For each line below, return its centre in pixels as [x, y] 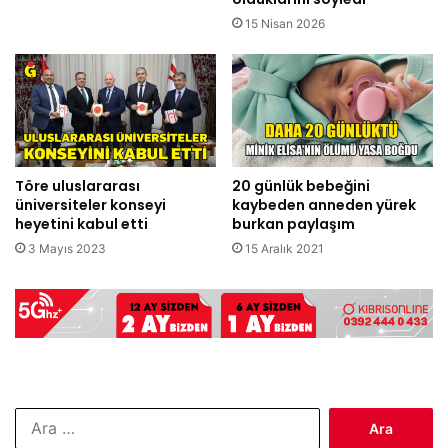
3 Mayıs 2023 [67, 249]
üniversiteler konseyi [90, 205]
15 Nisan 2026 [285, 23]
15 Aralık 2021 [284, 249]
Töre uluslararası [77, 186]
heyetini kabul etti [81, 224]
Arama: [341, 416]
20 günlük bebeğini [301, 186]
